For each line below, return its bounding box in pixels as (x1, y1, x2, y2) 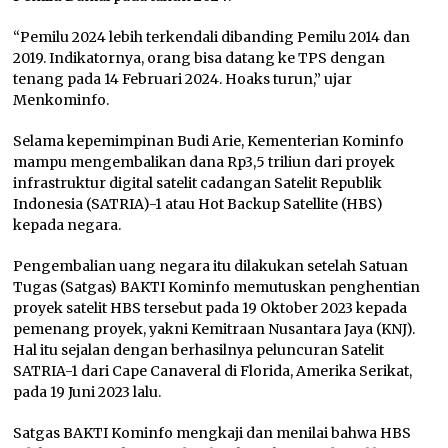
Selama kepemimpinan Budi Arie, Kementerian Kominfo (13, 132, 405, 151)
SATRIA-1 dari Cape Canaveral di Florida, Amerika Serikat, (13, 362, 413, 381)
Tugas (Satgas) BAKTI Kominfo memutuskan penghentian (13, 278, 421, 297)
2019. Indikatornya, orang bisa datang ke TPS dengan (13, 49, 386, 68)
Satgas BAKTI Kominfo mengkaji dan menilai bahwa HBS (13, 424, 412, 443)
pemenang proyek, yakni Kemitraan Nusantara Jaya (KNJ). (13, 320, 416, 339)
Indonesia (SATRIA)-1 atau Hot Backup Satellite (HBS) (13, 195, 384, 214)
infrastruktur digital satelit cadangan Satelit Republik (13, 174, 383, 193)
